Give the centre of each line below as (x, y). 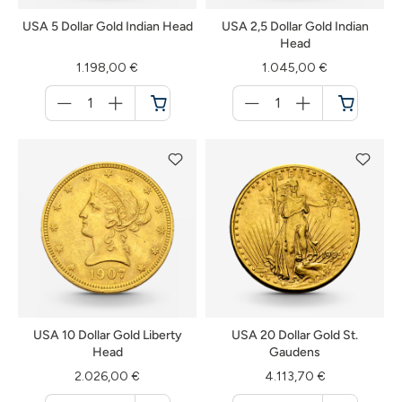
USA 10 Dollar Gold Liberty (107, 335)
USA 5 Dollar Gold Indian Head (107, 26)
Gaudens (295, 352)
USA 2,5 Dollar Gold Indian (295, 26)
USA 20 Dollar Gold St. (295, 335)
